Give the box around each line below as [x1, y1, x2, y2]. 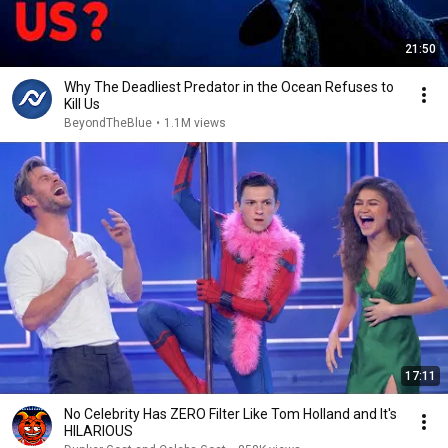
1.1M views [164, 116, 226, 130]
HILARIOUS [64, 423, 133, 439]
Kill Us [64, 96, 100, 112]
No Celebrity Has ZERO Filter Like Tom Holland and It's [64, 406, 397, 422]
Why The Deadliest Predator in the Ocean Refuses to [64, 79, 394, 95]
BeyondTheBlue [64, 116, 152, 130]
